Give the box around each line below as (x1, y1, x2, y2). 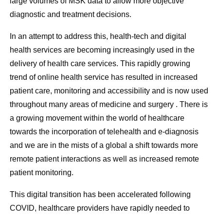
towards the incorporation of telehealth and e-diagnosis (10, 127, 199, 136)
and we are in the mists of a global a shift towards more (10, 141, 198, 150)
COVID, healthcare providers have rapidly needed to (10, 204, 190, 213)
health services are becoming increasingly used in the (10, 46, 195, 54)
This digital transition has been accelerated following (10, 190, 191, 199)
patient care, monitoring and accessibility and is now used (10, 87, 208, 95)
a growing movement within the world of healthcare (10, 114, 184, 123)
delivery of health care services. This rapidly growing (10, 59, 190, 68)
